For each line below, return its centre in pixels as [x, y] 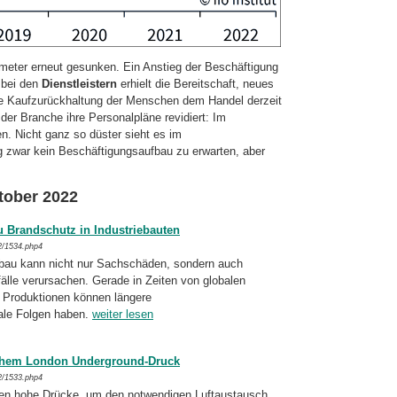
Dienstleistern [79, 84]
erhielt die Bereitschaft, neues [195, 84]
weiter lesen [123, 314]
